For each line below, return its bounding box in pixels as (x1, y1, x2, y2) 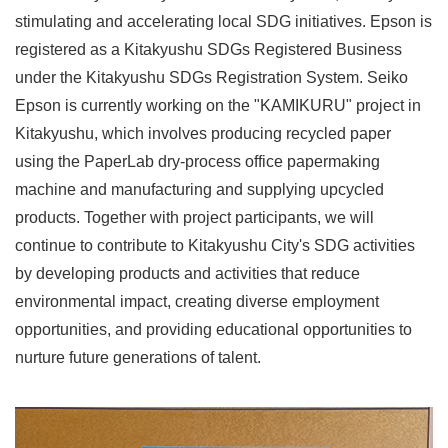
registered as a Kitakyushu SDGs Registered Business (15, 41, 402, 59)
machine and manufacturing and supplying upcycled (15, 181, 384, 199)
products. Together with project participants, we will (15, 209, 374, 227)
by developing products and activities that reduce (15, 265, 360, 283)
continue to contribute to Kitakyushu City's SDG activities (15, 237, 415, 255)
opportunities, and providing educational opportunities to (15, 321, 412, 339)
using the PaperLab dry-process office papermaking (15, 153, 380, 171)
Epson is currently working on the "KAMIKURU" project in (15, 97, 421, 115)
